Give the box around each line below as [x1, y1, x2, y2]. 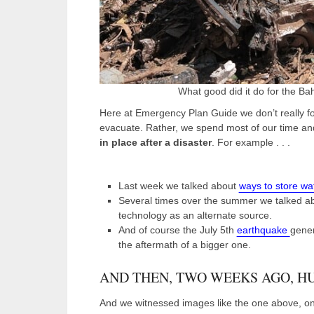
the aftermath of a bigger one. [118, 239, 251, 250]
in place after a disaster [100, 137, 212, 148]
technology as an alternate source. [118, 210, 272, 221]
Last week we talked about [118, 180, 239, 191]
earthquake [236, 224, 290, 235]
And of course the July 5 [118, 224, 226, 235]
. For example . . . [212, 137, 290, 148]
